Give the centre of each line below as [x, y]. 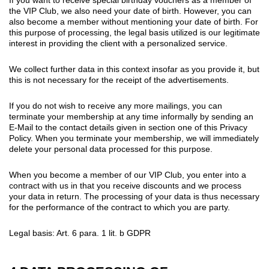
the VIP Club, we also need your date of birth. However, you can [130, 11]
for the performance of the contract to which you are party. [119, 207]
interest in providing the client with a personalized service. [118, 43]
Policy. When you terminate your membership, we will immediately [134, 138]
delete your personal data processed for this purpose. [111, 149]
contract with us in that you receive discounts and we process [125, 185]
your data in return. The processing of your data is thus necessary [134, 196]
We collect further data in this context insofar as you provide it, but [134, 69]
